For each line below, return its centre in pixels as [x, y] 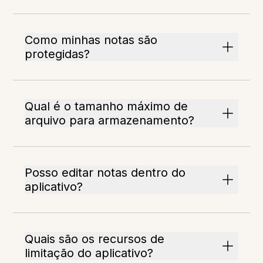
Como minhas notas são [91, 40]
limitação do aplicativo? [89, 253]
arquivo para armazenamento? [110, 121]
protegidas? [58, 54]
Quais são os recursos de [95, 239]
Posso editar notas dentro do [105, 173]
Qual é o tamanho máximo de [107, 107]
